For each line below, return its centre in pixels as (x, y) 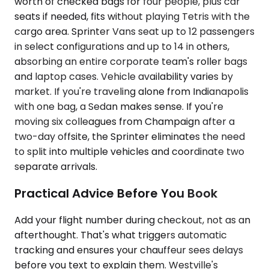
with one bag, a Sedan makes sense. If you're (119, 107)
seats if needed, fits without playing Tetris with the (132, 17)
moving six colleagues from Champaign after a (125, 122)
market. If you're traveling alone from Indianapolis (131, 92)
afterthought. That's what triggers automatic (121, 235)
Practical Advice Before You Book (116, 193)
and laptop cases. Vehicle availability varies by (124, 77)
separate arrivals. (56, 167)
